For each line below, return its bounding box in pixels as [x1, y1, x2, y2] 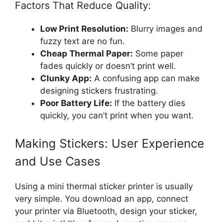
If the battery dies [112, 98, 185, 109]
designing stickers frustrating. [40, 86, 158, 96]
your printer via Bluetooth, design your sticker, [15, 206, 197, 216]
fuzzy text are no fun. [40, 36, 125, 47]
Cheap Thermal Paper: [40, 49, 133, 59]
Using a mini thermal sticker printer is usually [15, 181, 193, 191]
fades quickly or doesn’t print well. [40, 61, 176, 71]
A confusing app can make [92, 73, 200, 84]
